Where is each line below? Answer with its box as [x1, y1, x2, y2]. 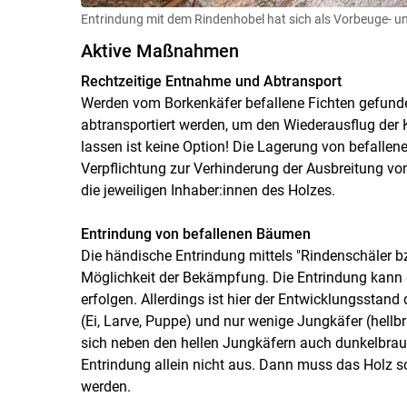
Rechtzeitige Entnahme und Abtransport [80, 72, 342, 90]
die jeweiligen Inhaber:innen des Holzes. [80, 181, 335, 199]
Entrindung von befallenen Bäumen [80, 224, 311, 243]
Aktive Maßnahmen [80, 39, 239, 62]
